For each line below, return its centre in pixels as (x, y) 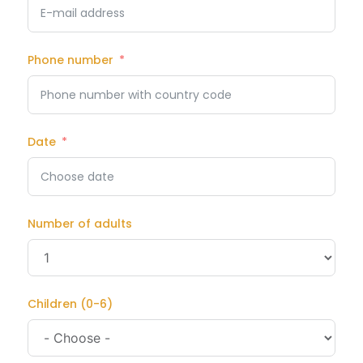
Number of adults (80, 223)
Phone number (70, 60)
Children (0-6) (70, 303)
